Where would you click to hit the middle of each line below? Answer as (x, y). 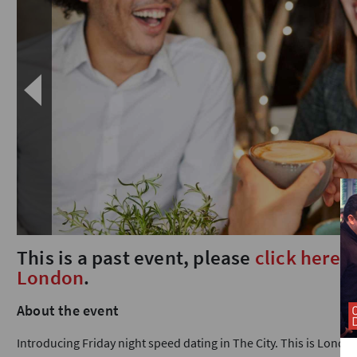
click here (297, 257)
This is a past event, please (136, 257)
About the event (68, 310)
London (51, 277)
